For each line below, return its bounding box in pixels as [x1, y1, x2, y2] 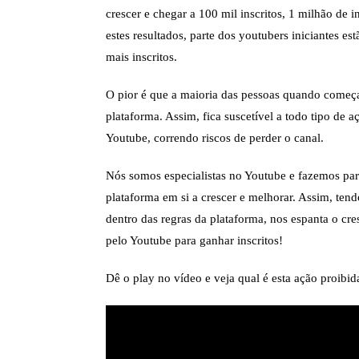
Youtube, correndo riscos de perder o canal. [106, 131, 324, 144]
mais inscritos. [106, 50, 177, 63]
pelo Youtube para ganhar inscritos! [106, 234, 283, 247]
